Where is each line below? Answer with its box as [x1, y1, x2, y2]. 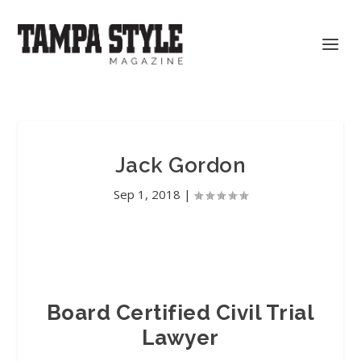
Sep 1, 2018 [114, 186, 180, 202]
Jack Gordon [114, 153, 247, 177]
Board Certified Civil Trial [46, 301, 315, 325]
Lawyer [141, 326, 219, 350]
